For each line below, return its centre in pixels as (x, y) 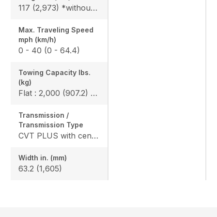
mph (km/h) (38, 39)
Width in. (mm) (43, 157)
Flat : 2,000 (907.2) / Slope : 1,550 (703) (94, 93)
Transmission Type (51, 124)
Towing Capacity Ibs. (55, 72)
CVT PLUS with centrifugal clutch (95, 135)
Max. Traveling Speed (56, 30)
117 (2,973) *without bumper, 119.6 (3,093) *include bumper (94, 8)
